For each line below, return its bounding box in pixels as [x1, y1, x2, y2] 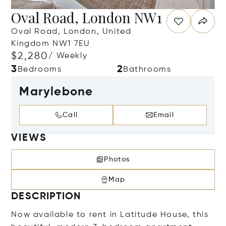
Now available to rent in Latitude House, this [11, 211, 209, 219]
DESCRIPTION [11, 192, 81, 202]
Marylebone [19, 86, 93, 98]
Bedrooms [17, 66, 62, 74]
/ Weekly [48, 52, 88, 60]
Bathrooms [123, 66, 172, 74]
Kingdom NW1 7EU [11, 40, 90, 48]
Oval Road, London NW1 [11, 8, 162, 27]
